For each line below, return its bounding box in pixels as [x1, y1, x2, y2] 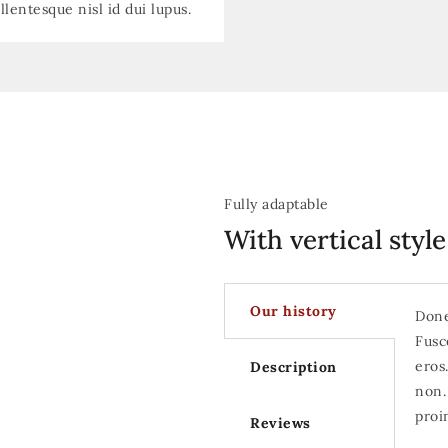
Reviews [250, 414, 311, 432]
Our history [250, 302, 337, 320]
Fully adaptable [224, 195, 329, 213]
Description [250, 358, 337, 376]
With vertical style [224, 223, 446, 256]
